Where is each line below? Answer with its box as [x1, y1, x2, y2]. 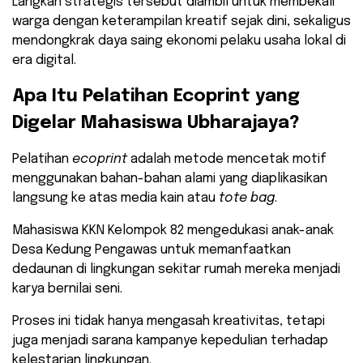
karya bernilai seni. [12, 281, 122, 296]
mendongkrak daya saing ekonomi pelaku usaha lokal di [12, 33, 346, 48]
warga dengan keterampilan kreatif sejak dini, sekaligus [12, 14, 351, 28]
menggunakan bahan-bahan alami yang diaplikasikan [12, 171, 327, 186]
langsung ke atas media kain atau [12, 190, 219, 205]
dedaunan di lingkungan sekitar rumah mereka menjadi [12, 262, 340, 276]
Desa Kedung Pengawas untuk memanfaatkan [12, 242, 291, 257]
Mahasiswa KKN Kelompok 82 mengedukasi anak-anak [12, 223, 334, 237]
